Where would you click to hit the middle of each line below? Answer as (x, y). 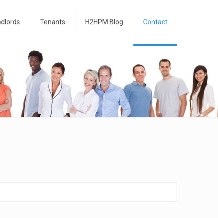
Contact (155, 22)
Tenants (53, 22)
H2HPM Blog (104, 22)
